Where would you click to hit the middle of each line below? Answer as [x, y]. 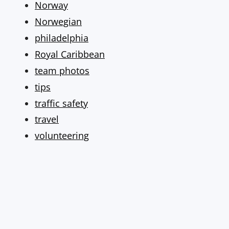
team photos [62, 70]
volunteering [62, 136]
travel [47, 119]
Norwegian [58, 22]
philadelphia [62, 38]
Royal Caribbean [70, 54]
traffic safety [61, 103]
